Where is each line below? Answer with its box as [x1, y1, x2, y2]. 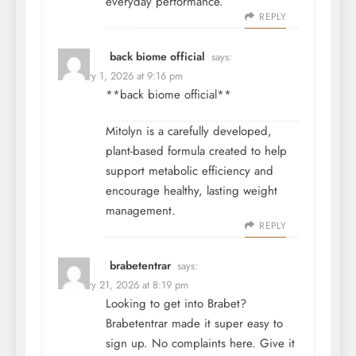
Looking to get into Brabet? [106, 295, 246, 313]
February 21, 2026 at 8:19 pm [58, 277, 188, 293]
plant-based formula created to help [106, 142, 287, 161]
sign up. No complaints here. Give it [106, 335, 295, 353]
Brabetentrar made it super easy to [106, 315, 283, 333]
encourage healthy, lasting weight [106, 182, 277, 200]
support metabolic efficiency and [106, 162, 273, 180]
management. [106, 202, 176, 220]
